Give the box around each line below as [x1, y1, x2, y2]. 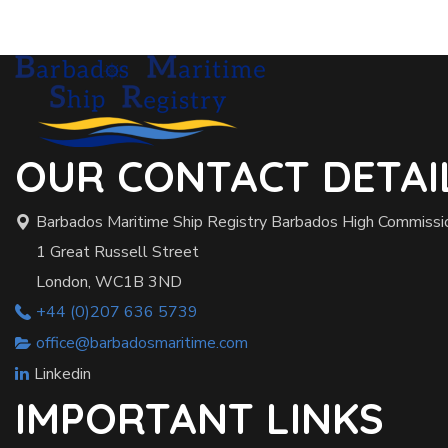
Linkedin [34, 363, 91, 386]
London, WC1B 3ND [36, 271, 182, 294]
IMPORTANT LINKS [15, 392, 384, 446]
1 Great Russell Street [36, 241, 199, 264]
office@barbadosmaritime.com [36, 332, 248, 355]
